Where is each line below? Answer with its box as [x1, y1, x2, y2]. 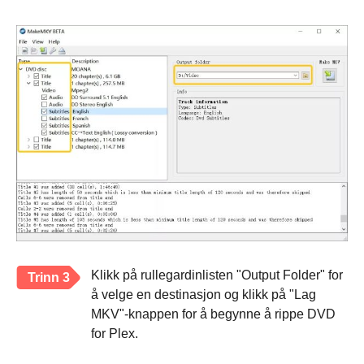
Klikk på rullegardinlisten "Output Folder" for [91, 268, 343, 283]
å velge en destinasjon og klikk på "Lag [91, 288, 316, 302]
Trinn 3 [28, 271, 70, 285]
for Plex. [91, 327, 138, 341]
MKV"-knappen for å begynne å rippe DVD [91, 307, 336, 322]
